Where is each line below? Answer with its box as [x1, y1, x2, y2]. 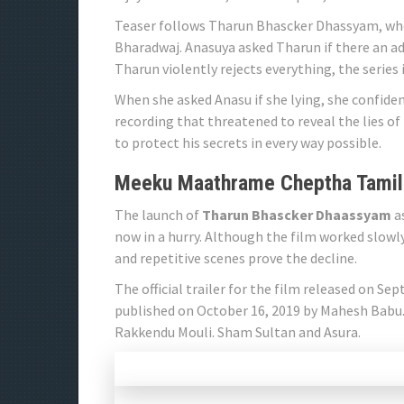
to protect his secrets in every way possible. [115, 133, 381, 151]
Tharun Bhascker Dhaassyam [202, 205, 391, 224]
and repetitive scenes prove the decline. [115, 248, 357, 267]
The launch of [115, 205, 202, 224]
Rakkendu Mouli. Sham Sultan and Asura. [115, 322, 361, 341]
